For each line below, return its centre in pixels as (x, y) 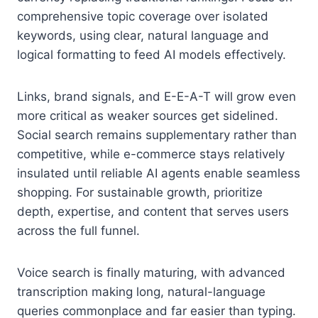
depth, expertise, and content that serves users (153, 211)
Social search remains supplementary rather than (157, 135)
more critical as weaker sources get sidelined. (148, 115)
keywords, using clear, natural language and (143, 35)
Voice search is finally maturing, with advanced (151, 272)
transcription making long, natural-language (141, 291)
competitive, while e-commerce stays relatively (151, 154)
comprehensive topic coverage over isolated (143, 16)
